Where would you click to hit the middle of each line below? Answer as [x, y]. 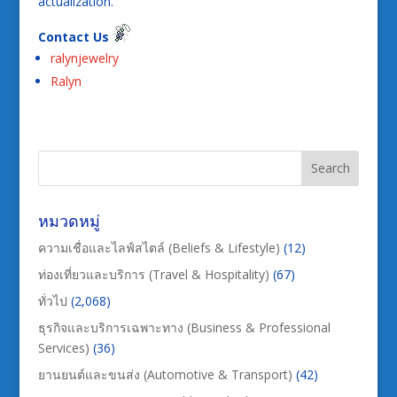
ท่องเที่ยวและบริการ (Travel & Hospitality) [153, 274]
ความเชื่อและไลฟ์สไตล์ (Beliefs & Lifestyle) [159, 247]
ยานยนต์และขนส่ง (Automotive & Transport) [165, 374]
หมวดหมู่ [69, 220]
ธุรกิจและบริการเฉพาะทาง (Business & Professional [184, 327]
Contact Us [75, 36]
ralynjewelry [84, 58]
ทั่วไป [52, 300]
